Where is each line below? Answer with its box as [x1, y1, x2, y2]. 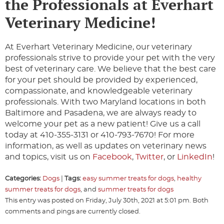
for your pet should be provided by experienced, [5, 76, 197, 84]
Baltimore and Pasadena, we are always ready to [5, 109, 196, 117]
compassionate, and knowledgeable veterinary [5, 87, 192, 95]
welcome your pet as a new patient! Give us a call [5, 120, 200, 128]
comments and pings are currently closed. [5, 208, 140, 215]
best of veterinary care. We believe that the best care [5, 65, 216, 73]
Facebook [92, 153, 132, 161]
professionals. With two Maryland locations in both [5, 98, 206, 106]
